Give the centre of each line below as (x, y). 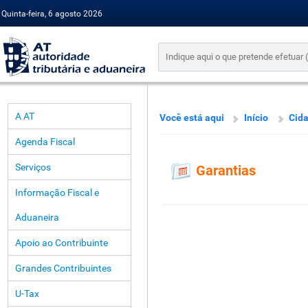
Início (256, 118)
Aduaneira (37, 217)
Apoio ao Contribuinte (62, 243)
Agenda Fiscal (45, 142)
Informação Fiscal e (57, 192)
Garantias (226, 171)
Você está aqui (192, 118)
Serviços (33, 167)
